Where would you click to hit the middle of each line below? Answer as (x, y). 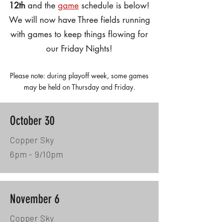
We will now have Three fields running (79, 20)
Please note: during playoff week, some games (79, 76)
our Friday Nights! (79, 49)
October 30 (32, 121)
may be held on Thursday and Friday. (79, 87)
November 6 (35, 199)
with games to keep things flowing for (79, 34)
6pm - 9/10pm (37, 154)
